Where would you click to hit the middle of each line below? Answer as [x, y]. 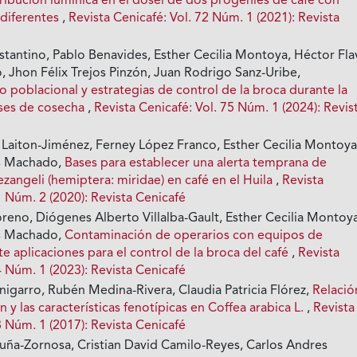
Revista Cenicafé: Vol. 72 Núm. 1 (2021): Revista [204, 19]
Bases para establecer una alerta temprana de [196, 164]
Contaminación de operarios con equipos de [194, 236]
